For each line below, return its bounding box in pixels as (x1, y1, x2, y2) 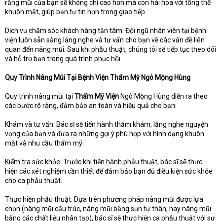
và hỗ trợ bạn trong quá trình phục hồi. (5, 55, 122, 63)
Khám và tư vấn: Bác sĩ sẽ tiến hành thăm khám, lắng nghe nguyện (5, 120, 208, 129)
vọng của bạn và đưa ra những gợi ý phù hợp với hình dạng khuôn (5, 130, 204, 138)
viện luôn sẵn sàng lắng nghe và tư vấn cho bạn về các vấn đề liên (5, 36, 205, 44)
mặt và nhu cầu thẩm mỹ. (5, 139, 84, 147)
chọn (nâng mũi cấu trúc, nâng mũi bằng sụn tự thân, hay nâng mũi (5, 205, 211, 213)
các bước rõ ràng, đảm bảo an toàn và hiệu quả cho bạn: (5, 102, 177, 110)
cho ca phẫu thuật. (5, 177, 62, 185)
